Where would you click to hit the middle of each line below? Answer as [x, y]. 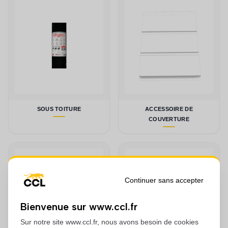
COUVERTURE [169, 119]
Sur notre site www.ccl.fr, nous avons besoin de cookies [109, 222]
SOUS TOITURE [59, 109]
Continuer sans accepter [164, 180]
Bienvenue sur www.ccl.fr [79, 207]
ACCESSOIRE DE [169, 109]
